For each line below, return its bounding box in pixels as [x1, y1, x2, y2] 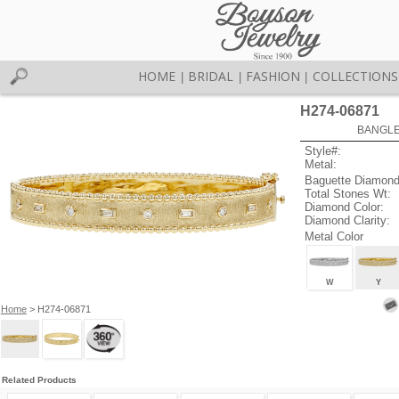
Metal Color [305, 229, 364, 243]
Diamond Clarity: [305, 213, 391, 227]
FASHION [245, 68, 300, 85]
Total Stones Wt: [305, 186, 392, 200]
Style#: [305, 144, 342, 159]
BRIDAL [188, 68, 234, 85]
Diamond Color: [305, 199, 385, 214]
